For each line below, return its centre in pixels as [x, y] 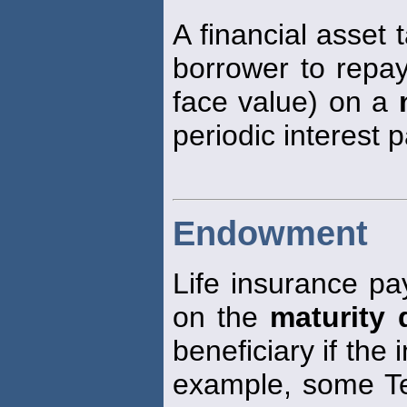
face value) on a [286, 101]
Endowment [270, 233]
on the [222, 317]
